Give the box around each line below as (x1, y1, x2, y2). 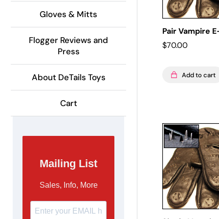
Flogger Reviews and (29, 34, 108, 45)
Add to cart (182, 70, 216, 79)
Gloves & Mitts (40, 8, 97, 20)
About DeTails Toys (31, 71, 106, 83)
